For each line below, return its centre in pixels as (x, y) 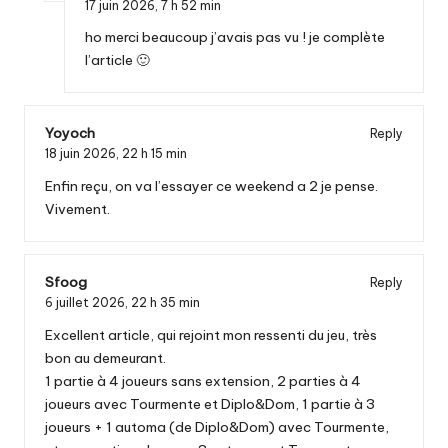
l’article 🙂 (117, 60)
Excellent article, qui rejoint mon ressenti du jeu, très (211, 334)
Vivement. (77, 209)
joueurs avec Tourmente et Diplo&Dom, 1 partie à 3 (210, 403)
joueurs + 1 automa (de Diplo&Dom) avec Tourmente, (217, 426)
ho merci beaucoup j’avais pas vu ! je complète (235, 37)
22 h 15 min (154, 154)
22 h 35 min (165, 303)
